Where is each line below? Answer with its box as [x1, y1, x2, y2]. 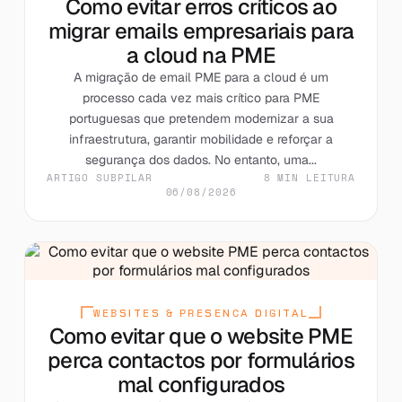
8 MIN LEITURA [263, 170, 356, 185]
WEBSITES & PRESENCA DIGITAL [93, 305, 309, 320]
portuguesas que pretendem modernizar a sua [68, 109, 334, 127]
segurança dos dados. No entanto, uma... [85, 151, 317, 168]
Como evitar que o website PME [48, 321, 354, 350]
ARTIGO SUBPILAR [46, 170, 153, 185]
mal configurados [117, 370, 285, 398]
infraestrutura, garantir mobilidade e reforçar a [69, 130, 333, 147]
